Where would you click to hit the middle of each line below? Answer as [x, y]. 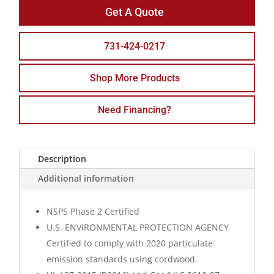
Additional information [86, 179]
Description [62, 159]
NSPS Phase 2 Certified [93, 212]
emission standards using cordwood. [122, 259]
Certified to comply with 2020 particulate [130, 243]
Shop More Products [135, 78]
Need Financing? [135, 110]
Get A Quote [134, 12]
